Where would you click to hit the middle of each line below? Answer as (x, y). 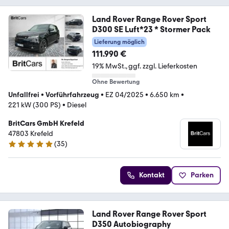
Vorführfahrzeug (72, 95)
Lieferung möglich (119, 42)
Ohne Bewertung (116, 82)
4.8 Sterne (24, 148)
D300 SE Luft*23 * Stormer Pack (151, 30)
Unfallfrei (24, 95)
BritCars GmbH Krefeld (46, 124)
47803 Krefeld (31, 134)
